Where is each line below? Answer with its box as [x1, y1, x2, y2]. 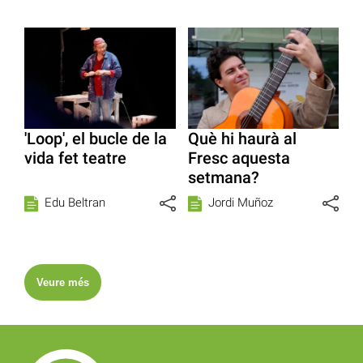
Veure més [36, 275, 89, 288]
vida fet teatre [24, 147, 126, 168]
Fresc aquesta [187, 147, 290, 168]
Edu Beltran [45, 194, 105, 210]
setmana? [187, 167, 259, 187]
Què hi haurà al [187, 128, 297, 148]
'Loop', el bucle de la [24, 128, 167, 148]
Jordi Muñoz [207, 194, 273, 210]
